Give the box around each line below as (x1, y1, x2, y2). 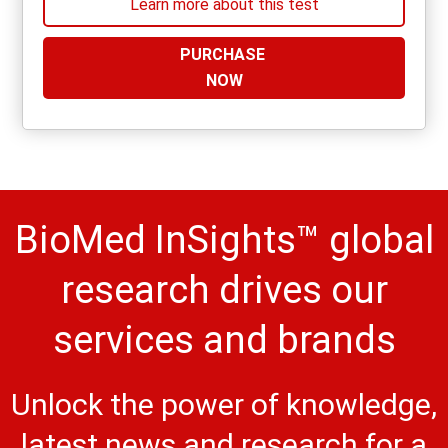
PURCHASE (179, 45, 269, 65)
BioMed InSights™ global (14, 218, 434, 263)
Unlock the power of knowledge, (11, 387, 437, 423)
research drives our (60, 268, 388, 313)
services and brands (52, 318, 396, 363)
